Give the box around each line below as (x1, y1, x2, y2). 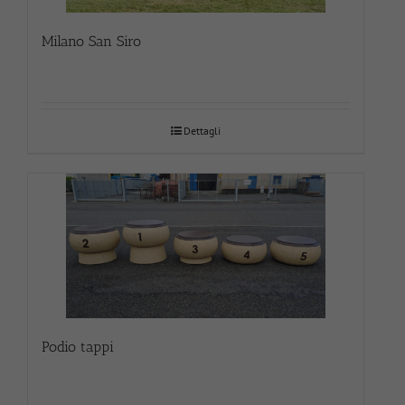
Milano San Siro (42, 32, 141, 50)
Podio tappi (42, 337, 114, 355)
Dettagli (184, 123, 221, 137)
